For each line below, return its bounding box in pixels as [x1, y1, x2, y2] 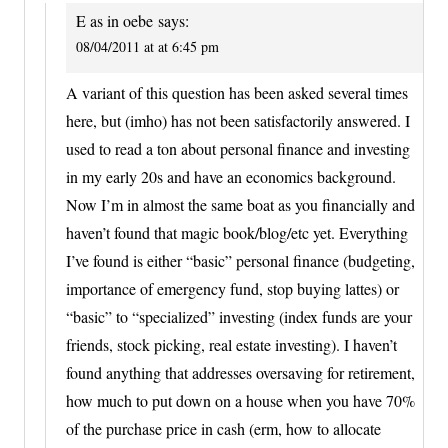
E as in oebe [76, 10, 153, 32]
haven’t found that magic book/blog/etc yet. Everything [66, 221, 408, 243]
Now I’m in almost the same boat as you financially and [66, 193, 415, 215]
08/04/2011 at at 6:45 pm [76, 37, 219, 57]
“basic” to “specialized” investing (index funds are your [66, 305, 412, 327]
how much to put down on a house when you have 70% [66, 389, 415, 411]
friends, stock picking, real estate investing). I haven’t [66, 333, 397, 355]
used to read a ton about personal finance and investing [66, 137, 410, 159]
